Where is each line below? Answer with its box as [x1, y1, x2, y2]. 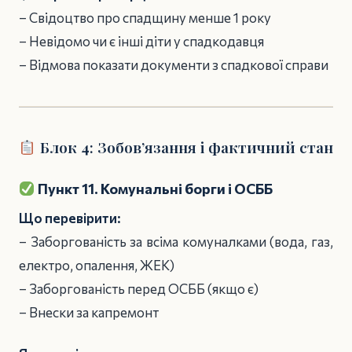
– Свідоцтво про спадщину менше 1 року [19, 9, 271, 26]
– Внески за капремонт [19, 304, 159, 321]
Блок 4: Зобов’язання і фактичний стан [35, 136, 333, 157]
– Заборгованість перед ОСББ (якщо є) [19, 280, 258, 298]
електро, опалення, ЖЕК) [19, 257, 174, 274]
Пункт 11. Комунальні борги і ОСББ [35, 179, 273, 197]
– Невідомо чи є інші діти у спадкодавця [19, 32, 264, 49]
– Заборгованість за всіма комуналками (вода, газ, [19, 233, 333, 251]
